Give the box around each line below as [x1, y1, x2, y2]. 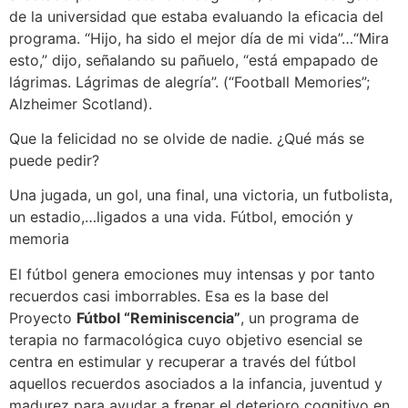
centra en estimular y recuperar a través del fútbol [9, 352, 356, 371]
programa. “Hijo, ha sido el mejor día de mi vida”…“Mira [9, 28, 389, 47]
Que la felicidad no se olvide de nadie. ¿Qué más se [9, 128, 364, 148]
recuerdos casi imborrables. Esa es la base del [9, 286, 329, 305]
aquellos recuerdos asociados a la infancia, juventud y [9, 373, 382, 393]
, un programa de [240, 308, 359, 327]
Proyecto [9, 308, 76, 327]
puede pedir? [9, 150, 99, 169]
